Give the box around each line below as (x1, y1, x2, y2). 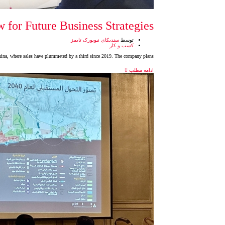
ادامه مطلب (128, 67, 154, 73)
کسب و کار (109, 43, 134, 48)
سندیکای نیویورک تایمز (71, 37, 119, 43)
